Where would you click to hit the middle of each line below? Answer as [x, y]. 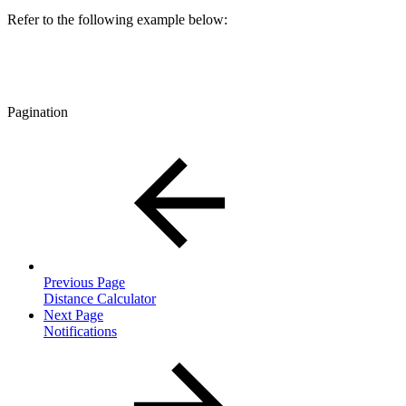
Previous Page [84, 283]
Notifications [80, 332]
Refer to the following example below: [117, 20]
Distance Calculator [100, 299]
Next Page [73, 315]
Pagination [38, 112]
